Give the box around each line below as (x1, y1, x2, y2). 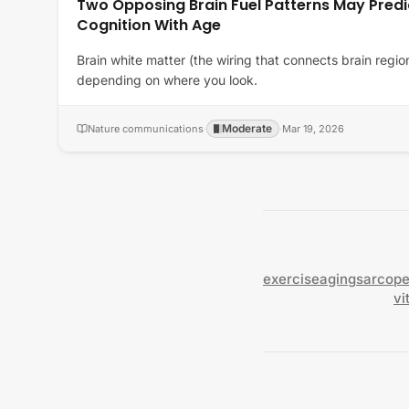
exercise (263, 270, 320, 288)
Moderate (222, 121, 272, 135)
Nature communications (88, 122, 204, 135)
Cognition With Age (77, 15, 221, 36)
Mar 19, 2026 (282, 122, 344, 135)
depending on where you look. (77, 72, 257, 88)
